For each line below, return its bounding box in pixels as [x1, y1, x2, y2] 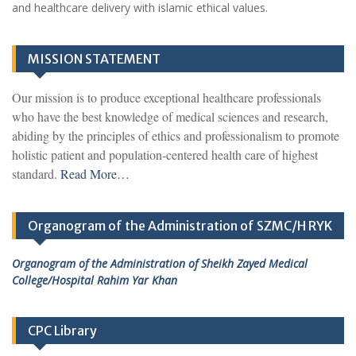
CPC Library [28, 323, 97, 339]
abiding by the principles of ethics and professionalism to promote [12, 127, 339, 145]
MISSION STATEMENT [28, 51, 161, 68]
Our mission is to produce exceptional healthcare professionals [12, 89, 321, 106]
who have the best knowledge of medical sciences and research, [12, 108, 328, 126]
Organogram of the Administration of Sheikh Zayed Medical [12, 256, 308, 272]
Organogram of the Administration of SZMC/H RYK [28, 218, 332, 234]
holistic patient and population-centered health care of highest [12, 146, 318, 164]
